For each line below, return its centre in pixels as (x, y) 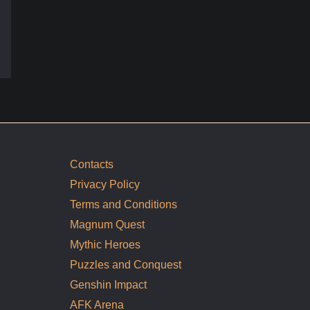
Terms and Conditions (124, 204)
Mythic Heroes (105, 244)
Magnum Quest (107, 224)
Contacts (92, 164)
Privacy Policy (105, 184)
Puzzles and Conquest (126, 264)
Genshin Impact (108, 284)
